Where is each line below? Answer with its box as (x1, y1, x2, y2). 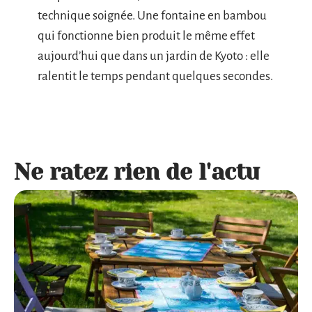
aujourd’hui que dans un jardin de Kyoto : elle (38, 49, 270, 63)
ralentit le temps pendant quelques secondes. (38, 69, 273, 83)
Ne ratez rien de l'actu (14, 159, 260, 185)
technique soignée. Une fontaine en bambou (38, 8, 267, 22)
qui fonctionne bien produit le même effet (38, 29, 255, 42)
